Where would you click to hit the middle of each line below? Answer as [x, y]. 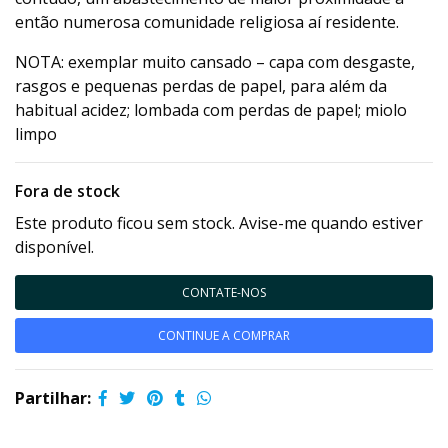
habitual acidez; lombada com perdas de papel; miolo [211, 110]
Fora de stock [67, 191]
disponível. [54, 247]
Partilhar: [53, 398]
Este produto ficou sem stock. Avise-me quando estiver [219, 223]
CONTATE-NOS [224, 292]
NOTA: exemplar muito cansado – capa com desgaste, [215, 62]
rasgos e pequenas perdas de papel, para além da [201, 86]
